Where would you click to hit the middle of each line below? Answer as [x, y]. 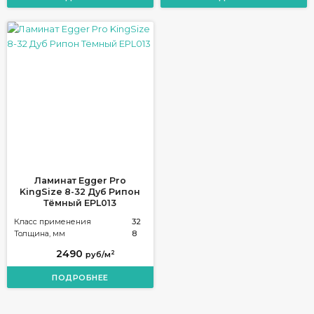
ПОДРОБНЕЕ [80, 278]
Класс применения [53, 221]
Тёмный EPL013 [80, 203]
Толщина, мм [40, 233]
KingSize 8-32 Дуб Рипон [80, 191]
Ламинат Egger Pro [80, 180]
